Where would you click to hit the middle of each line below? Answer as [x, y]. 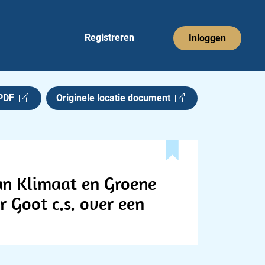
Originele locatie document [116, 98]
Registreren [109, 38]
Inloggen [207, 38]
